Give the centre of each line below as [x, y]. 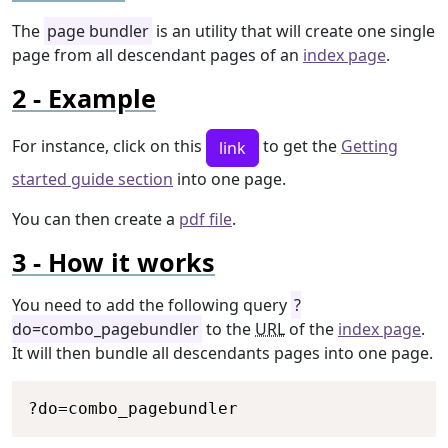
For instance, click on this [109, 146]
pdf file [205, 219]
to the [228, 329]
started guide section [92, 179]
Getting [369, 146]
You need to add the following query [151, 305]
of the [311, 329]
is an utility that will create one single [293, 31]
